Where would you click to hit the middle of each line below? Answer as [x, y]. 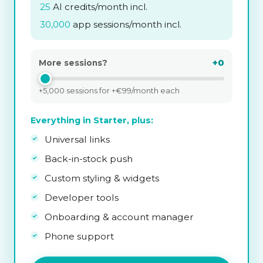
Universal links [77, 139]
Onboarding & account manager [119, 217]
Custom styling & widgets [102, 178]
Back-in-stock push [89, 159]
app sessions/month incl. [126, 24]
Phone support [79, 236]
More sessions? [73, 63]
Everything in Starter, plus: [92, 120]
